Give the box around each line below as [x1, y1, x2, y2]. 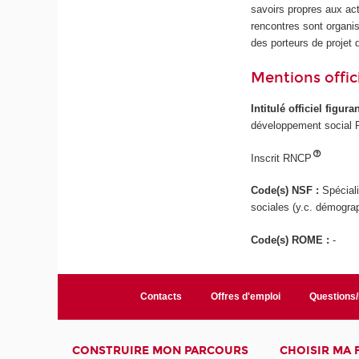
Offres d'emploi [210, 290, 280, 302]
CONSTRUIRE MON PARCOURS [72, 343, 249, 357]
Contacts [139, 290, 182, 302]
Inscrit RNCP [251, 151, 313, 164]
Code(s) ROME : [251, 233, 333, 246]
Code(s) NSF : [251, 184, 323, 196]
